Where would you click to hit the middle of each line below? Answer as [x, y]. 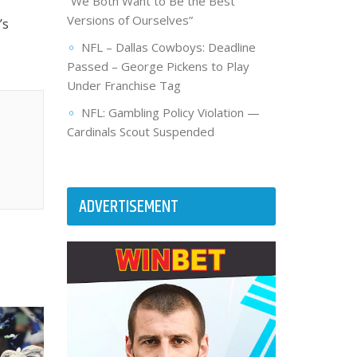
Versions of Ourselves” [129, 20]
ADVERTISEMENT [128, 208]
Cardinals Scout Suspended [140, 132]
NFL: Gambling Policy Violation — [170, 113]
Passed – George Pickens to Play [158, 67]
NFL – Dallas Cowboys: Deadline [168, 47]
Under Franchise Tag [124, 86]
